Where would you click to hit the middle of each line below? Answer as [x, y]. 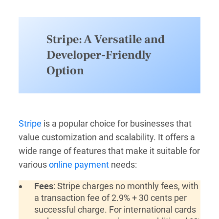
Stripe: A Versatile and [106, 39]
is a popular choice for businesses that [117, 123]
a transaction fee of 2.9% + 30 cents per [110, 197]
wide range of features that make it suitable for [109, 151]
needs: [123, 164]
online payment [79, 164]
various [34, 164]
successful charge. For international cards [115, 209]
